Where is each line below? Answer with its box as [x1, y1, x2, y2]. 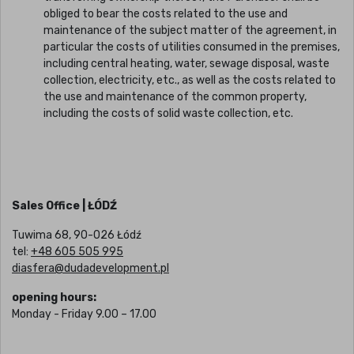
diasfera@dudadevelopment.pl [12, 262, 169, 276]
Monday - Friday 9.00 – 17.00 [12, 307, 156, 322]
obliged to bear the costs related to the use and [43, 7, 288, 21]
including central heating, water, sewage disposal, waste [43, 57, 330, 71]
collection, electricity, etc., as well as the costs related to [43, 73, 336, 88]
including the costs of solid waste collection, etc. [43, 107, 293, 121]
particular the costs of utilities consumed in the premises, [43, 40, 340, 55]
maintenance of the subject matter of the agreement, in [43, 24, 337, 38]
